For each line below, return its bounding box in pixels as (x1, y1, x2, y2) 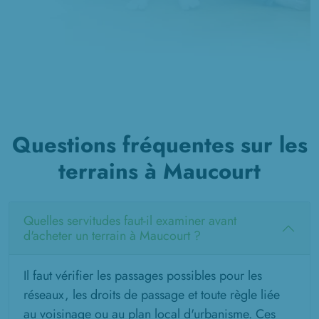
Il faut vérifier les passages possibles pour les (23, 266, 262, 286)
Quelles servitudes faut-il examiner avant (23, 211, 236, 231)
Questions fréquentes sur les (11, 129, 308, 162)
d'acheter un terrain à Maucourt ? (23, 226, 201, 246)
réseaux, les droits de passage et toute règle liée (23, 286, 280, 305)
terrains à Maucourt (58, 155, 261, 188)
